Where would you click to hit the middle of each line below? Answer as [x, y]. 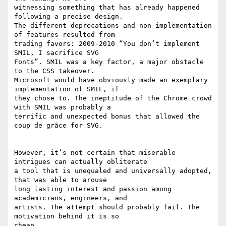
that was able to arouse [61, 180]
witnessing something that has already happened [107, 8]
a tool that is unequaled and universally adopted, [113, 171]
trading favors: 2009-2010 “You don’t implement [107, 44]
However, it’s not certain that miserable [95, 153]
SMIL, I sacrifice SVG [56, 53]
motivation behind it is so [67, 216]
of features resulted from [65, 35]
